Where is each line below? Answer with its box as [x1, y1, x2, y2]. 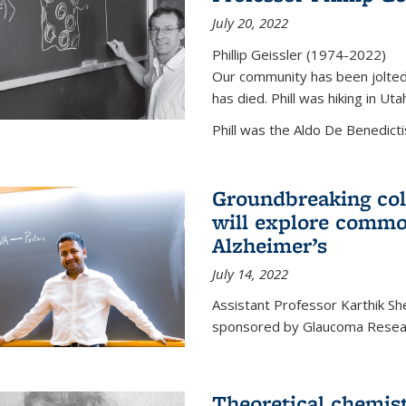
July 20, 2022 [211, 14, 288, 33]
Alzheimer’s [211, 231, 327, 260]
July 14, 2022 [211, 265, 288, 284]
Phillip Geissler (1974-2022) [211, 45, 386, 64]
